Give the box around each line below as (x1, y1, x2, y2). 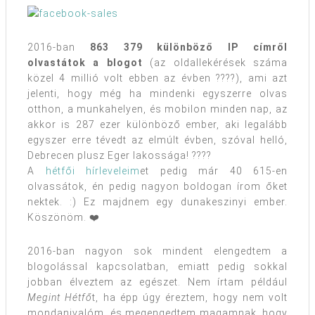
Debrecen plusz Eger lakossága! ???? (27, 150, 212, 162)
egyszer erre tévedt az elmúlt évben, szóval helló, (27, 134, 288, 146)
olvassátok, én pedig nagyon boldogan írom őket (27, 181, 288, 193)
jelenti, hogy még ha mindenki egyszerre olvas (27, 88, 288, 100)
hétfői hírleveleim (45, 165, 140, 177)
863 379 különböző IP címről (89, 41, 288, 53)
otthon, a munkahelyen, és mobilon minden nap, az (27, 103, 288, 115)
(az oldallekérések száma (142, 57, 288, 69)
